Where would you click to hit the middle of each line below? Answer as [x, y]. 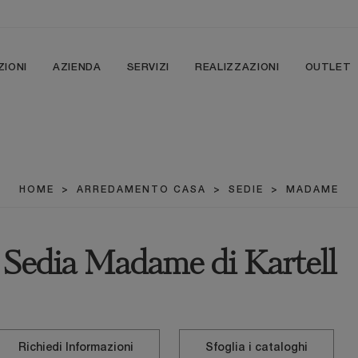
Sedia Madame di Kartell [169, 265]
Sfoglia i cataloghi [257, 348]
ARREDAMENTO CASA [141, 190]
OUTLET [328, 68]
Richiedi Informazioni [76, 348]
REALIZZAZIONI [237, 68]
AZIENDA [77, 68]
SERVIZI [148, 68]
